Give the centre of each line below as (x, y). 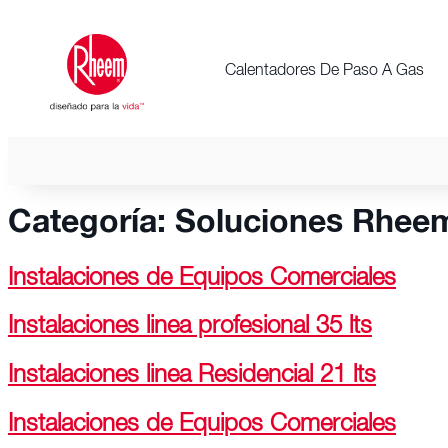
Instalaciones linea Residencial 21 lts (192, 377)
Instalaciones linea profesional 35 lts (190, 328)
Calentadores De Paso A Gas (324, 71)
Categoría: (91, 225)
